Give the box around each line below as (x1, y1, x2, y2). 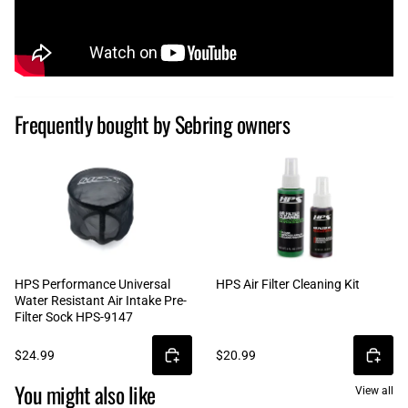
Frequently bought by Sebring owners (15, 107, 290, 140)
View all (355, 383, 393, 397)
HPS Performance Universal (15, 276, 170, 291)
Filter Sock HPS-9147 (15, 309, 133, 324)
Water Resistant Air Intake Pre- (15, 292, 187, 308)
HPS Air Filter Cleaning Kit (216, 276, 360, 291)
